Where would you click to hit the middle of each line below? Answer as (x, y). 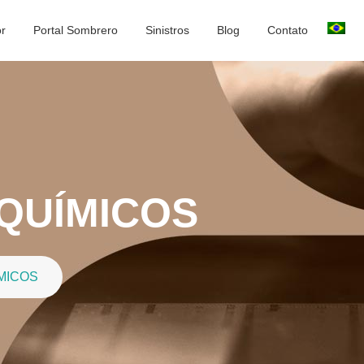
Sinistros (167, 30)
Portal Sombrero (76, 30)
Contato (288, 30)
